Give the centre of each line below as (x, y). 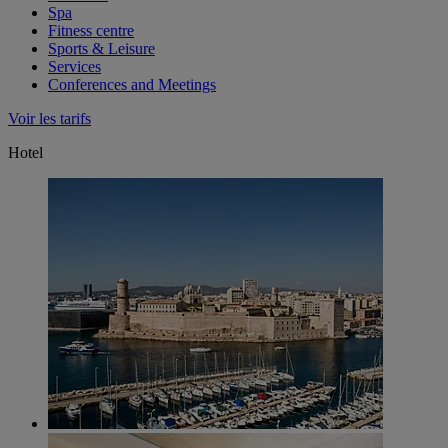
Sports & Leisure (101, 49)
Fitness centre (91, 31)
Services (74, 67)
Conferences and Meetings (132, 85)
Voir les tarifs (49, 119)
